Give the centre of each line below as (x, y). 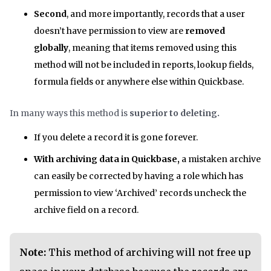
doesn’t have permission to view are (109, 31)
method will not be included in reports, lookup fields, (144, 65)
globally (51, 48)
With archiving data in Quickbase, (108, 159)
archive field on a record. (86, 210)
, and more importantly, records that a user (156, 14)
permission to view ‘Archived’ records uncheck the (140, 193)
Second (50, 14)
